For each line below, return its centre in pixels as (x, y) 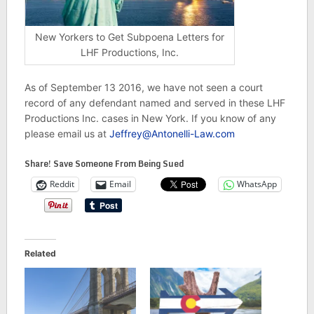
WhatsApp (257, 184)
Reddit (62, 184)
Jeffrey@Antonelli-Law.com (172, 133)
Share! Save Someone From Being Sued (104, 163)
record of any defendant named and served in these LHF (155, 102)
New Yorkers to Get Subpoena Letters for (129, 37)
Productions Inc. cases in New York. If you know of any (150, 118)
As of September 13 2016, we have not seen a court (143, 87)
